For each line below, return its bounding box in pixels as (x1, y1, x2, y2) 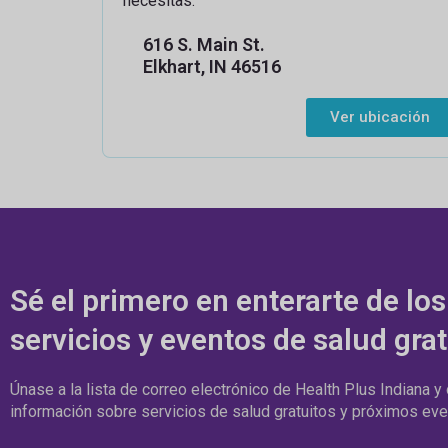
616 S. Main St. (143, 33, 265, 55)
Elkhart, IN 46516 (143, 55, 281, 77)
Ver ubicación (329, 107, 430, 126)
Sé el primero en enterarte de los (10, 283, 446, 319)
